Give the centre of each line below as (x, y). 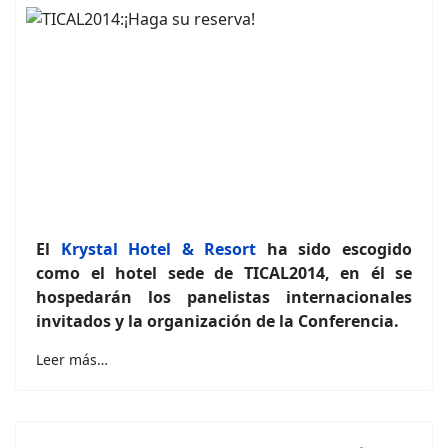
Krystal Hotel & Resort (158, 249)
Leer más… (72, 359)
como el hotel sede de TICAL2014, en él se (224, 273)
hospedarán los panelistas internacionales (224, 297)
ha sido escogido (334, 249)
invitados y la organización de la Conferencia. (217, 321)
